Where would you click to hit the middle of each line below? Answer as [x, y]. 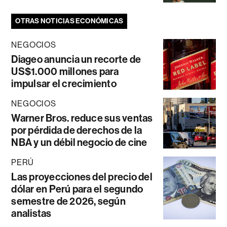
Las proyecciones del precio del [82, 177]
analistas [31, 214]
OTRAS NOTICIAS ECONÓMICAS [69, 21]
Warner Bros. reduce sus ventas [82, 118]
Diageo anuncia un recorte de [76, 60]
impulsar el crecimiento [64, 84]
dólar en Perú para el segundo [77, 189]
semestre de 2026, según [68, 201]
